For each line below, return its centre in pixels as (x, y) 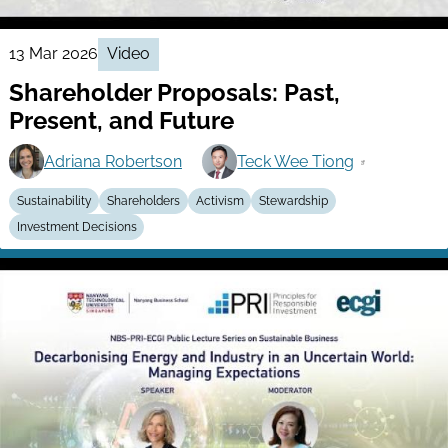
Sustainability (54, 201)
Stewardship (293, 201)
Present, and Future (121, 121)
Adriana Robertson (112, 161)
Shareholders (144, 201)
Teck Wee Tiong (296, 161)
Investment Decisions (76, 227)
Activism (219, 201)
